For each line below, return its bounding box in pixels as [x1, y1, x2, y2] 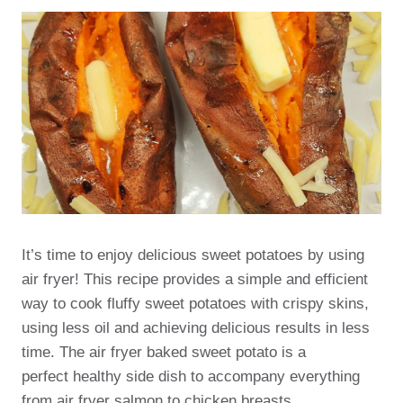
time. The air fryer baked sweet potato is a [22, 344, 306, 361]
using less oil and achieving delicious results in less [22, 319, 370, 336]
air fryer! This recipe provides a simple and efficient [22, 271, 368, 288]
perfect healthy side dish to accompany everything [22, 368, 360, 385]
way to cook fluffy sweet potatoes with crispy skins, [22, 295, 369, 312]
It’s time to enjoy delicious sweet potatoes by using [22, 246, 364, 264]
